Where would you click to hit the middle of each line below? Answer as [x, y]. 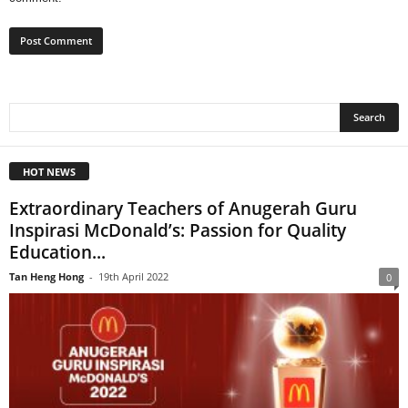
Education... [57, 253]
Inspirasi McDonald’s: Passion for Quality [178, 231]
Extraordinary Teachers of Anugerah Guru [183, 209]
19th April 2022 [133, 277]
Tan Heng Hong [46, 277]
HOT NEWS [49, 172]
